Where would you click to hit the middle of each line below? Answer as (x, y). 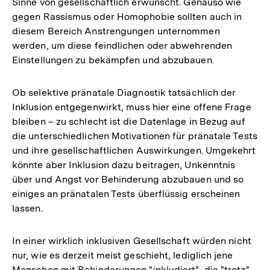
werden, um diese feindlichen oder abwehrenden (122, 45)
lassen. (27, 208)
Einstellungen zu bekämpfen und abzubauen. (113, 60)
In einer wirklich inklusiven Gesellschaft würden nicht (132, 240)
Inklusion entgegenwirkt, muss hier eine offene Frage (132, 107)
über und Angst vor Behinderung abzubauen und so (128, 179)
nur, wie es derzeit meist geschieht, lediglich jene (123, 255)
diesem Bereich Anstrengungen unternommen (116, 31)
